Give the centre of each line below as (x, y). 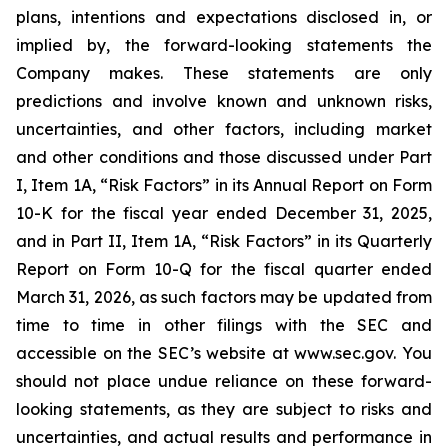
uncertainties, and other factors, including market (224, 129)
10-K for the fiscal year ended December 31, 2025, (224, 213)
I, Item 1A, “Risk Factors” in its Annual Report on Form (224, 185)
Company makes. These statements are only (224, 73)
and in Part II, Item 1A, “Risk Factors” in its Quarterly (224, 241)
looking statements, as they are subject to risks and (224, 409)
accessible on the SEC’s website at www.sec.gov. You (224, 353)
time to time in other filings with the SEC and (224, 325)
